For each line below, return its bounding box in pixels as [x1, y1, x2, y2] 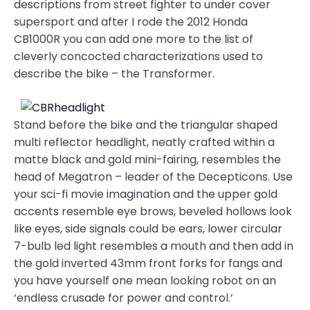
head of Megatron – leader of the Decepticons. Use [14, 169, 293, 185]
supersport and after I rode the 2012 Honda [14, 14, 248, 30]
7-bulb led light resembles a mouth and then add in [14, 238, 293, 255]
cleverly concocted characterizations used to [14, 48, 263, 65]
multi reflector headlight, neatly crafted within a [14, 134, 275, 151]
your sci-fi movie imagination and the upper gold [14, 186, 277, 203]
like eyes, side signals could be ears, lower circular [14, 221, 282, 237]
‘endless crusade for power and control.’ [14, 290, 233, 307]
